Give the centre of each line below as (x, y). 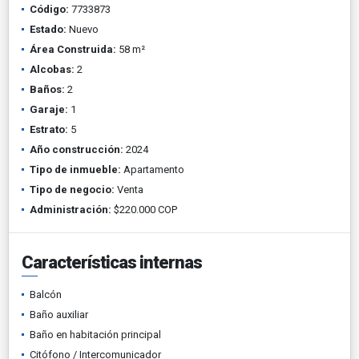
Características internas (112, 262)
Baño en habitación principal (95, 334)
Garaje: (49, 109)
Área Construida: (73, 49)
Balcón (46, 294)
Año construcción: (77, 149)
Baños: (47, 89)
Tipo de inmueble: (75, 169)
